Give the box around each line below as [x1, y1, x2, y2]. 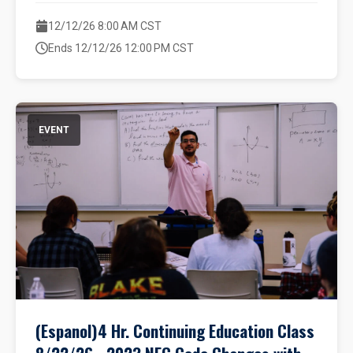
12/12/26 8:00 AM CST [48, 20, 162, 32]
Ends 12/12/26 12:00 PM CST [48, 42, 194, 54]
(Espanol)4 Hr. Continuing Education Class [35, 318, 314, 343]
